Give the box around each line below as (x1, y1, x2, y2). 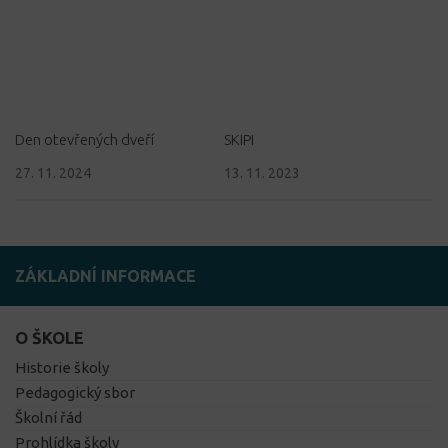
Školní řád (15, 409, 82, 427)
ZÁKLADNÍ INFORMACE (15, 267, 196, 286)
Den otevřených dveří (15, 131, 154, 149)
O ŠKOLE (15, 329, 84, 348)
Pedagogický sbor (15, 384, 135, 402)
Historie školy (15, 359, 109, 377)
